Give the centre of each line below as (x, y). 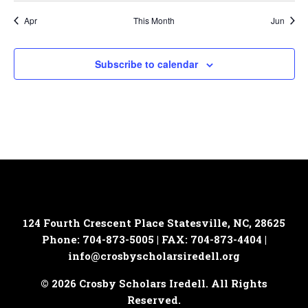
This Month (154, 20)
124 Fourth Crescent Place (93, 223)
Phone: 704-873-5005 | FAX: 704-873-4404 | (154, 239)
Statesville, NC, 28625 (226, 223)
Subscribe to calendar (146, 64)
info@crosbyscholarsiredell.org (154, 256)
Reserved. (154, 300)
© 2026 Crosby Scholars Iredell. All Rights (154, 283)
